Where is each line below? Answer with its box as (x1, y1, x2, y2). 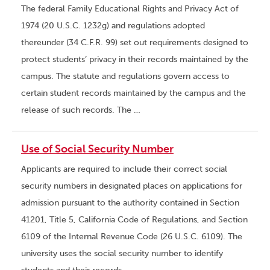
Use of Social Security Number (21, 142, 174, 156)
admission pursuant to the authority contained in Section (21, 198, 239, 209)
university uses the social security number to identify (21, 248, 223, 259)
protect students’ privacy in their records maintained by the (21, 54, 248, 65)
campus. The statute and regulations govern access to (21, 71, 230, 82)
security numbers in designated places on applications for (21, 181, 242, 192)
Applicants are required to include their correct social (21, 164, 227, 175)
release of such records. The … (21, 105, 140, 116)
